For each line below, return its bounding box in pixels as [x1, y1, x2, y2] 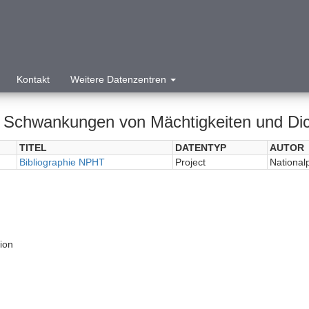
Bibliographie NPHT [19, 157, 105, 168]
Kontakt [17, 74, 50, 85]
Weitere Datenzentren [70, 74, 169, 85]
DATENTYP [175, 142, 226, 153]
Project [175, 157, 206, 168]
